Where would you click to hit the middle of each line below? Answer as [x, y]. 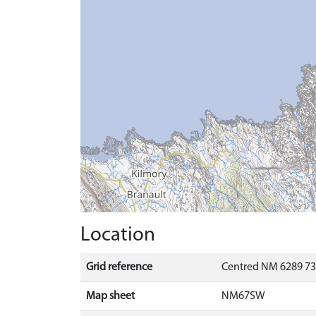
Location [118, 235]
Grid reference [119, 267]
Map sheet [110, 296]
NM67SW [243, 296]
